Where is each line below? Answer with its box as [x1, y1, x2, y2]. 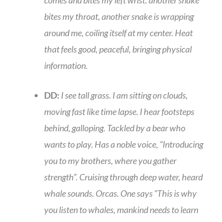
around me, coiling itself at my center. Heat [44, 27, 193, 39]
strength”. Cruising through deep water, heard [44, 171, 203, 183]
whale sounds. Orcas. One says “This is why [44, 188, 197, 199]
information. [44, 60, 88, 71]
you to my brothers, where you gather [44, 155, 176, 166]
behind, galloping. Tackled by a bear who [44, 122, 185, 134]
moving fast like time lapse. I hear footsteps [44, 106, 194, 117]
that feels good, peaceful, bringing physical [44, 44, 192, 55]
